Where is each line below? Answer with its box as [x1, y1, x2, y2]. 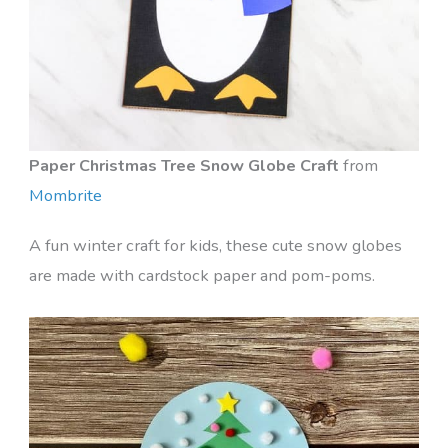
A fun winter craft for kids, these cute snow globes [28, 233, 402, 257]
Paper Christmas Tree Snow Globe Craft [28, 153, 339, 177]
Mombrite [28, 183, 102, 207]
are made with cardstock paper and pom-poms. [28, 263, 375, 287]
